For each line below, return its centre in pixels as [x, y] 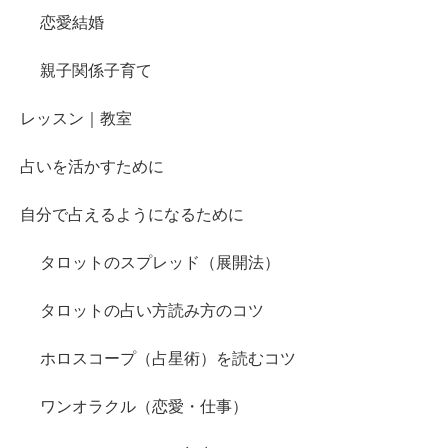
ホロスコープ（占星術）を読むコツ [168, 359]
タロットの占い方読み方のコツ [152, 311]
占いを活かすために [92, 167]
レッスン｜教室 [76, 119]
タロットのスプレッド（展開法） [160, 263]
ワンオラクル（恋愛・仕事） [144, 407]
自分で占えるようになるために [132, 215]
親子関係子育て [96, 71]
